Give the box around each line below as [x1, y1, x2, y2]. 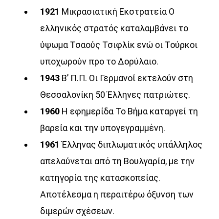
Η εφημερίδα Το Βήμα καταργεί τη [62, 106, 198, 117]
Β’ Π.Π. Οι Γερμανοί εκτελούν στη [62, 73, 194, 84]
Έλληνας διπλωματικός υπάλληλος [62, 139, 203, 150]
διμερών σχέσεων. [40, 206, 115, 217]
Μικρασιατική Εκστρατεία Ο [62, 6, 175, 17]
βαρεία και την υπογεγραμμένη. [40, 123, 166, 133]
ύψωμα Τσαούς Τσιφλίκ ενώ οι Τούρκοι [40, 40, 198, 50]
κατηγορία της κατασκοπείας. [40, 173, 161, 183]
